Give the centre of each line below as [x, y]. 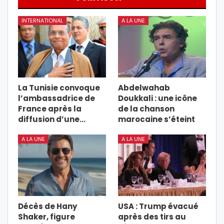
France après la [50, 108]
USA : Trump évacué [158, 206]
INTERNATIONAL [42, 20]
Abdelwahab [144, 87]
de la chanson [146, 108]
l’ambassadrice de [56, 98]
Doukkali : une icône [157, 98]
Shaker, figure [46, 217]
